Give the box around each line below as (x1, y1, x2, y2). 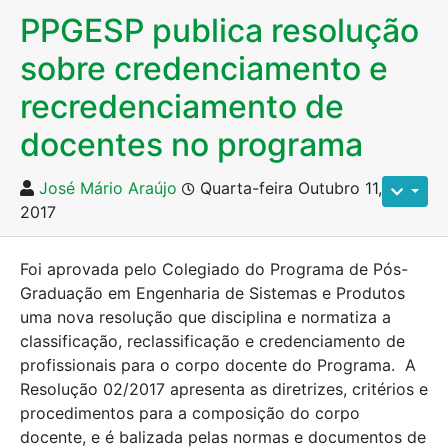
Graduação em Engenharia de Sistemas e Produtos (20, 283, 405, 303)
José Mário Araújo (39, 178, 177, 198)
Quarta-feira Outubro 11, (195, 178, 382, 198)
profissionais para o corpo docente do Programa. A (20, 355, 416, 375)
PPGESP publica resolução (20, 11, 419, 50)
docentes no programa (20, 125, 363, 164)
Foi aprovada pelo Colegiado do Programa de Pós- (20, 259, 408, 279)
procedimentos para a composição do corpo (20, 403, 360, 423)
